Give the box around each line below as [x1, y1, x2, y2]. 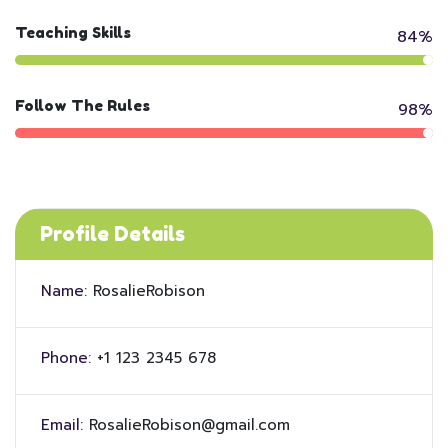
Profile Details [40, 222, 185, 246]
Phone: [41, 347, 91, 369]
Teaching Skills [15, 23, 131, 42]
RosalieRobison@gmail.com [89, 414, 290, 436]
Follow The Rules [15, 96, 150, 115]
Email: [41, 414, 83, 436]
